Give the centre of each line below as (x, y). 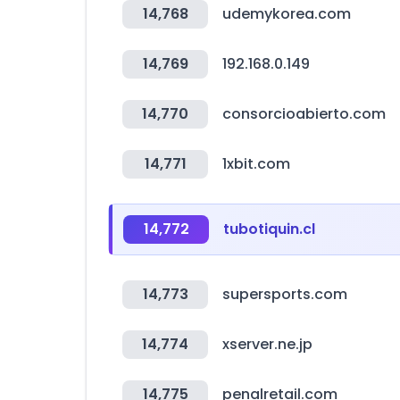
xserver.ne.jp (267, 344)
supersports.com (285, 294)
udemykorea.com (287, 14)
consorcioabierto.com (304, 114)
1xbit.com (256, 164)
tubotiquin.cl (269, 229)
